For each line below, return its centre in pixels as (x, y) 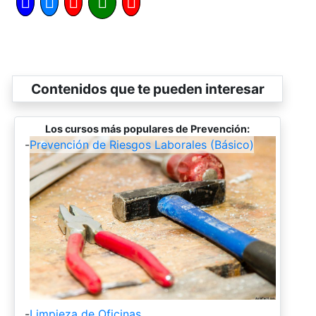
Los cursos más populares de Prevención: (147, 128)
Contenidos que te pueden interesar (147, 89)
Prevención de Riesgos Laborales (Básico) (142, 144)
